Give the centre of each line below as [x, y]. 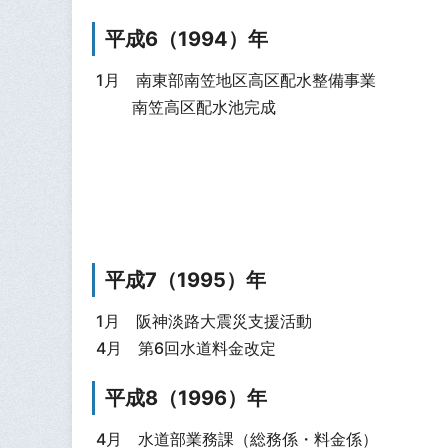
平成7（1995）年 [185, 279]
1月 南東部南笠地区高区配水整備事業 [235, 80]
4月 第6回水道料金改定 [185, 348]
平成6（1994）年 [186, 38]
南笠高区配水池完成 [185, 107]
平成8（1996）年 [186, 397]
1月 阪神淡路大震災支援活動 [203, 321]
